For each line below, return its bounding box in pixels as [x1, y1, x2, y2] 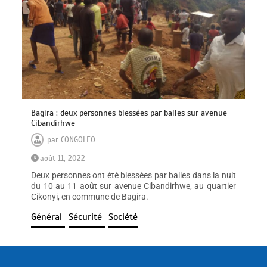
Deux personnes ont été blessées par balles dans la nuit [31, 170, 236, 180]
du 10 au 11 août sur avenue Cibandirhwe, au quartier [31, 181, 236, 191]
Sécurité [69, 210, 105, 223]
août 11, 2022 [40, 153, 86, 163]
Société [108, 210, 138, 223]
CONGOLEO [61, 135, 96, 145]
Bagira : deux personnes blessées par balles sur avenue [31, 107, 228, 118]
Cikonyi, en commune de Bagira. [31, 191, 149, 201]
